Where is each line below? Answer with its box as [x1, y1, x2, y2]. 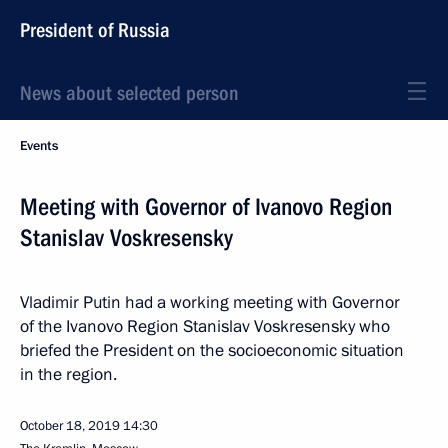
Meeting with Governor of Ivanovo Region [20, 193, 392, 221]
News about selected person [20, 81, 239, 105]
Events [20, 137, 58, 155]
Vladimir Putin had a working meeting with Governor [20, 291, 400, 314]
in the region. [20, 363, 117, 386]
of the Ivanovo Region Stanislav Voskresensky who [20, 315, 390, 338]
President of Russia [20, 18, 170, 42]
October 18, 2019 [20, 417, 120, 435]
